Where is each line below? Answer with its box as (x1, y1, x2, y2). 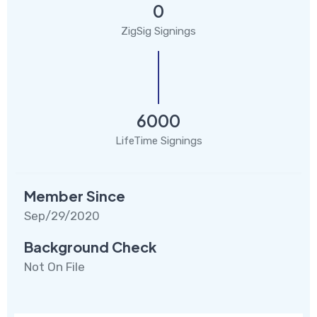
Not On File (24, 259, 85, 274)
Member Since (24, 186, 125, 204)
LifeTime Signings (115, 134, 202, 147)
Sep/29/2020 (24, 208, 100, 223)
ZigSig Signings (121, 24, 196, 38)
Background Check (24, 237, 156, 255)
